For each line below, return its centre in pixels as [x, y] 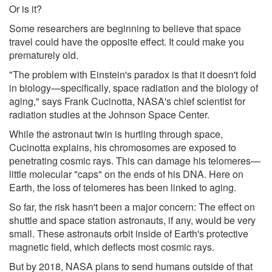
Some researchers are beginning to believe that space [125, 28]
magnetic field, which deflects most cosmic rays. [112, 246]
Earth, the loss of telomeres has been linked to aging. [123, 187]
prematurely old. [44, 55]
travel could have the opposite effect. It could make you [127, 41]
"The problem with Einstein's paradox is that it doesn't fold [133, 74]
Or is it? [25, 8]
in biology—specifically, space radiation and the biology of [134, 87]
